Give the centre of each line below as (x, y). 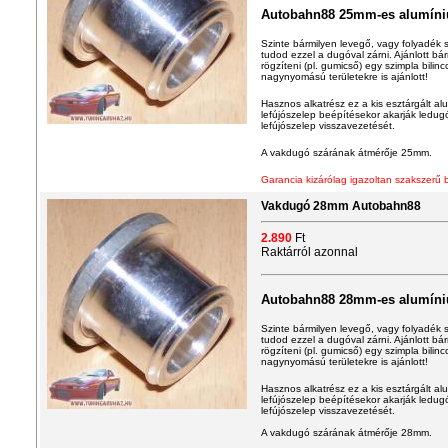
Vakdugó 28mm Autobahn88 (341, 206)
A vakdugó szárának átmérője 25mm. (348, 152)
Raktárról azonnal (309, 252)
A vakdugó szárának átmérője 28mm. (346, 432)
